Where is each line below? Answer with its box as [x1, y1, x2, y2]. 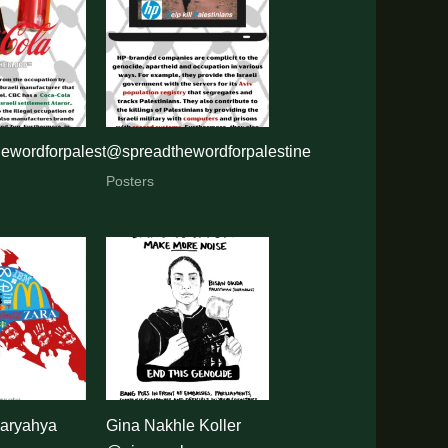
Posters [106, 174, 155, 190]
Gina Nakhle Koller [106, 417, 242, 435]
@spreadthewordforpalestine [106, 143, 312, 161]
